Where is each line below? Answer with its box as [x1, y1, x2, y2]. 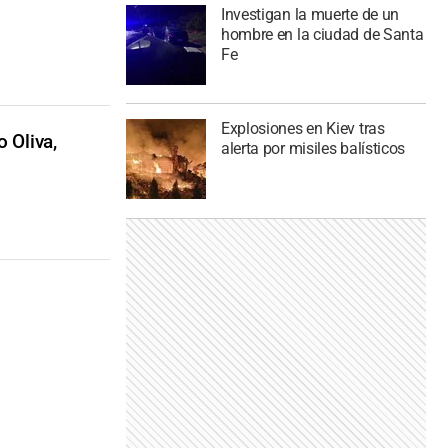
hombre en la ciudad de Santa [220, 24, 424, 44]
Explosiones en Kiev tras [220, 119, 385, 139]
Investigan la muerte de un [220, 4, 400, 24]
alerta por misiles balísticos [220, 139, 406, 159]
